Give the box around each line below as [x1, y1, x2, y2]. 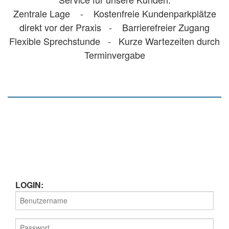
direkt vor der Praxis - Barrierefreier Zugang [19, 20, 210, 34]
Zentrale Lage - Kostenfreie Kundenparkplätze [13, 6, 216, 20]
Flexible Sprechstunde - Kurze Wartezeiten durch [9, 34, 220, 48]
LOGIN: [15, 178, 43, 191]
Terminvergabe [84, 48, 145, 61]
